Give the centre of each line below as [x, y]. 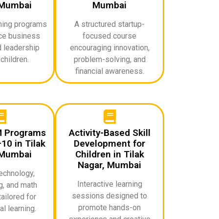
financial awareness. [109, 71]
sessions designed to [109, 196]
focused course [109, 36]
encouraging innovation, [109, 47]
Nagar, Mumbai [109, 165]
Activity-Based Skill [109, 132]
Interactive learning [109, 184]
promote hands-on [109, 207]
